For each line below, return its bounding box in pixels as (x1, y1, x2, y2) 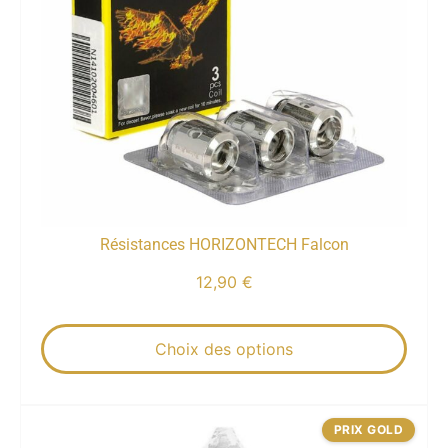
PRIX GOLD (333, 422, 403, 438)
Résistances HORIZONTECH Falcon (99, 235, 349, 255)
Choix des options (155, 339, 293, 360)
